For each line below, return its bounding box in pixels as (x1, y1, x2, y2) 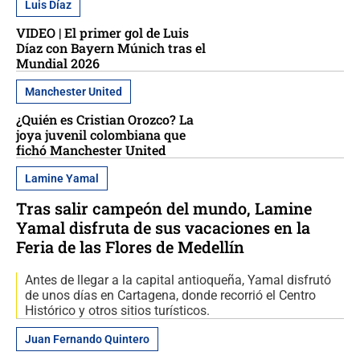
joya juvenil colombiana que (16, 125, 186, 143)
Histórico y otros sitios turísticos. (25, 302, 210, 318)
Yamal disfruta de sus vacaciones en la (16, 216, 310, 238)
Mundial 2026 (16, 54, 100, 72)
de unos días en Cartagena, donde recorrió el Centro (25, 287, 316, 303)
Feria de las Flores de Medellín (16, 235, 244, 257)
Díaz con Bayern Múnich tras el (16, 39, 206, 56)
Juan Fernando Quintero (25, 332, 149, 346)
